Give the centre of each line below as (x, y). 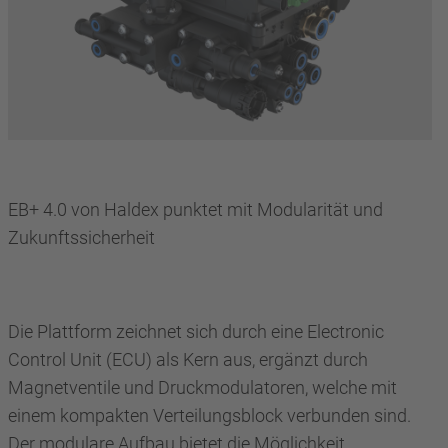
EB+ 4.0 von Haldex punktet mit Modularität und (195, 209)
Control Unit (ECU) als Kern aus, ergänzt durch (188, 359)
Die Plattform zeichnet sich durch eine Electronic (196, 331)
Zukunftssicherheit (81, 237)
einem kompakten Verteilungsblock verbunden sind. (209, 415)
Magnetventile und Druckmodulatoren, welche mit (202, 387)
